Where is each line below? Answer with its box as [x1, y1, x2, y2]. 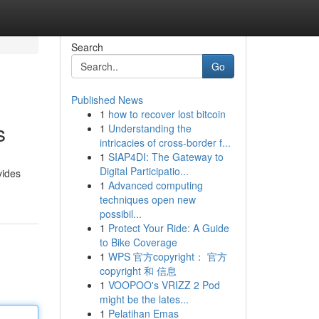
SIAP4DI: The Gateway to [108, 150, 224, 164]
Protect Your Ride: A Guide [108, 221, 229, 235]
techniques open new [99, 192, 196, 206]
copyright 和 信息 [99, 263, 177, 278]
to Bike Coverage [99, 235, 177, 249]
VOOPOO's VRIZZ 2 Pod [108, 278, 220, 292]
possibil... [99, 206, 142, 221]
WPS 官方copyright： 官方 [108, 249, 227, 263]
